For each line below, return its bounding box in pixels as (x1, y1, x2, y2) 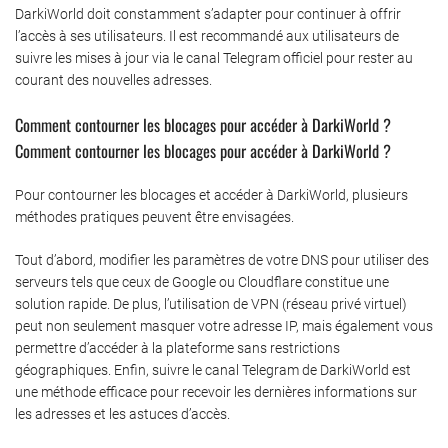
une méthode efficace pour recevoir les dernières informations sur (15, 383, 417, 400)
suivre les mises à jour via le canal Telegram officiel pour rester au (15, 49, 413, 66)
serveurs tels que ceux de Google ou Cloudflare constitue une (15, 273, 389, 290)
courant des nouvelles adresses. (15, 71, 212, 88)
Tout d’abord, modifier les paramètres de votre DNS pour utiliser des (15, 251, 429, 268)
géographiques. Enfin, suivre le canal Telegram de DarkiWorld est (15, 361, 411, 378)
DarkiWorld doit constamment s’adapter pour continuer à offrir (15, 5, 401, 22)
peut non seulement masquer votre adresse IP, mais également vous (15, 317, 433, 334)
